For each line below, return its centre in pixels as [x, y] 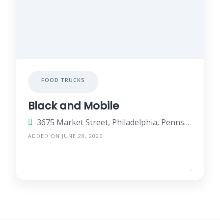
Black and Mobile [73, 106]
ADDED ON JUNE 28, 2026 [65, 136]
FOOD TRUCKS [63, 80]
